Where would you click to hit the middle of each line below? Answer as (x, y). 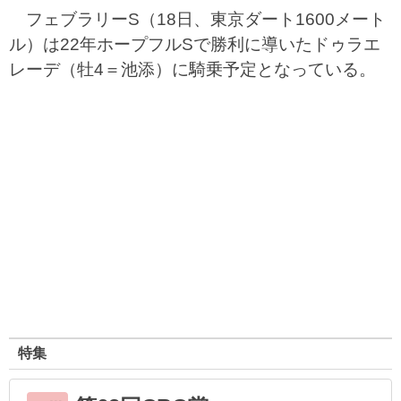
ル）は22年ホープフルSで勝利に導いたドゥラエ (195, 44)
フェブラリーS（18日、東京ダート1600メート (197, 19)
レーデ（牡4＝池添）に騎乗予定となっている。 (192, 69)
